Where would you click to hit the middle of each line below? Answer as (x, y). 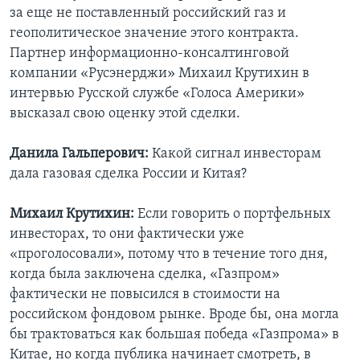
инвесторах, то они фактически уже (127, 235)
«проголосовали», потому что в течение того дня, (169, 255)
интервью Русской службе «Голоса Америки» (157, 94)
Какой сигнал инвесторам (237, 154)
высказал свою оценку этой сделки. (125, 114)
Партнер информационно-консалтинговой (149, 54)
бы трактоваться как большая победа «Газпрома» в (174, 335)
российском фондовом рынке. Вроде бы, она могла (174, 315)
